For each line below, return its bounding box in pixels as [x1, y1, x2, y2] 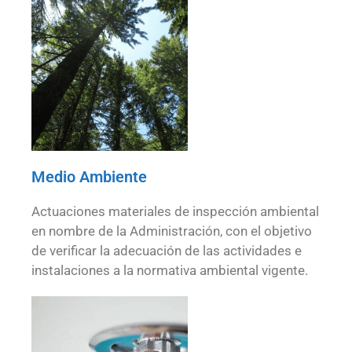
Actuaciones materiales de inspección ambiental [31, 203, 319, 220]
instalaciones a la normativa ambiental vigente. [31, 262, 308, 279]
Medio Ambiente [31, 167, 147, 187]
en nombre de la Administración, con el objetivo [31, 223, 312, 240]
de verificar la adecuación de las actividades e [31, 243, 302, 259]
